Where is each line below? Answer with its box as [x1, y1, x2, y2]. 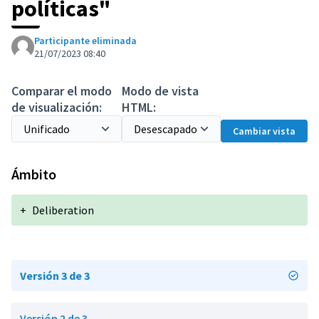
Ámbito [11, 165, 56, 183]
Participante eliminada [34, 34, 137, 47]
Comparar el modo [11, 83, 112, 99]
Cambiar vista [233, 125, 296, 137]
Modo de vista [122, 83, 199, 99]
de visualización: [11, 99, 102, 115]
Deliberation [32, 203, 94, 217]
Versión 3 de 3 [20, 268, 90, 283]
